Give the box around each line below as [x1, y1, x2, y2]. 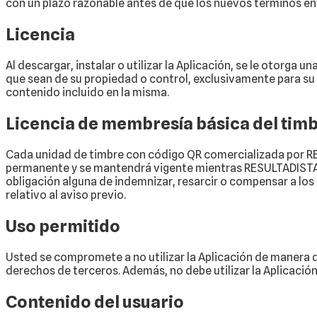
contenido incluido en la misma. [6, 86, 169, 100]
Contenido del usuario [6, 291, 184, 312]
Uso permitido [6, 215, 120, 236]
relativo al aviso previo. [6, 188, 126, 202]
